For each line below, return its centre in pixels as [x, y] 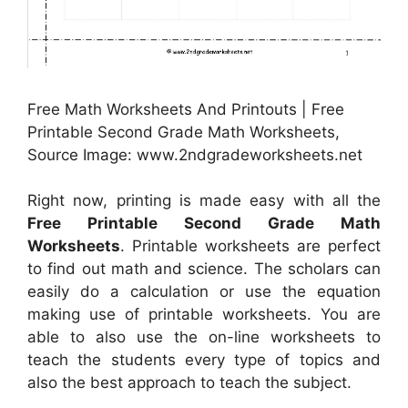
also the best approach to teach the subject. [189, 383]
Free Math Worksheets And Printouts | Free [186, 109]
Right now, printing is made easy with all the [204, 201]
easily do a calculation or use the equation [204, 292]
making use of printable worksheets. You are [204, 315]
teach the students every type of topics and [204, 360]
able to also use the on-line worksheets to [204, 337]
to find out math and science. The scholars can [204, 269]
